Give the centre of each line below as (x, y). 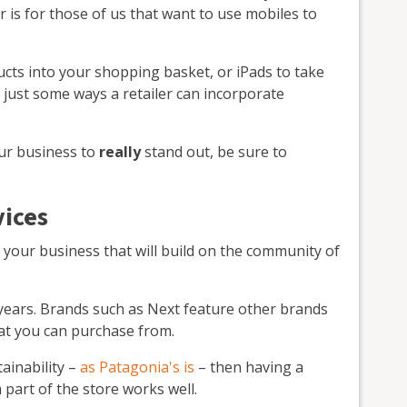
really (120, 151)
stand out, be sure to (214, 151)
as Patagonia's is (137, 367)
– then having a (249, 367)
